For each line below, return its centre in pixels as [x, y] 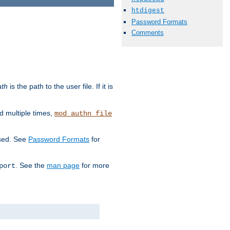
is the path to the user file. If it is [60, 86]
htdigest [148, 11]
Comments [148, 32]
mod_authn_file [83, 113]
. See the [31, 165]
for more [94, 165]
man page [63, 165]
